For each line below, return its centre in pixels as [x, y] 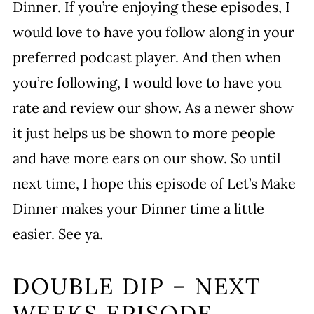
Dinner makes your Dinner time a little [138, 209]
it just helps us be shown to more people [144, 133]
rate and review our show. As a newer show [153, 108]
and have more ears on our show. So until [146, 158]
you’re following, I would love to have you [147, 82]
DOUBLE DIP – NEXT [137, 286]
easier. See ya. [57, 234]
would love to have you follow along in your [153, 32]
